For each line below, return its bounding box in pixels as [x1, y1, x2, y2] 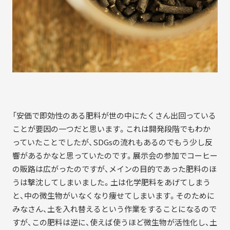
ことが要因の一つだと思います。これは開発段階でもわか [12, 123, 210, 135]
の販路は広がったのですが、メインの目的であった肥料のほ [12, 163, 217, 175]
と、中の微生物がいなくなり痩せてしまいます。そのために [12, 190, 215, 202]
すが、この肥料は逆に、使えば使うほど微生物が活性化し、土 [12, 217, 217, 228]
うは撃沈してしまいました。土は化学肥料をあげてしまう [12, 177, 210, 188]
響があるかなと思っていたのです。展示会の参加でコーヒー [12, 150, 218, 162]
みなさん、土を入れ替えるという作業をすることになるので [12, 203, 217, 215]
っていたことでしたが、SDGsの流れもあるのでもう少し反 [12, 137, 213, 148]
